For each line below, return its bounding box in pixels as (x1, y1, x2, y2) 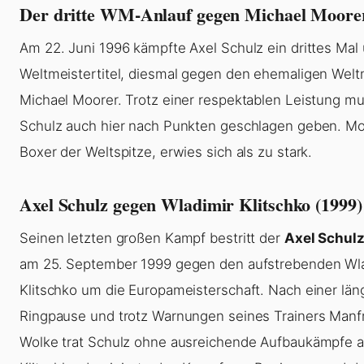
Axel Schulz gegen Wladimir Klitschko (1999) (19, 191, 362, 219)
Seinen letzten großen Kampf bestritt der (19, 230, 284, 247)
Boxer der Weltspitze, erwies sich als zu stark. (19, 144, 313, 161)
